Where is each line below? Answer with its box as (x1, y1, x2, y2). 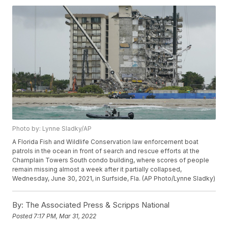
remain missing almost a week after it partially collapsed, (12, 165, 182, 174)
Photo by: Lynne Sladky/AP (12, 125, 92, 133)
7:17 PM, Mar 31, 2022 (34, 212, 97, 220)
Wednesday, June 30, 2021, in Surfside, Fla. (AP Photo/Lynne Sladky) (12, 175, 216, 183)
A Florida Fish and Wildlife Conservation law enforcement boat (12, 138, 199, 146)
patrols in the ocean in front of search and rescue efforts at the (12, 147, 200, 155)
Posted (12, 212, 34, 220)
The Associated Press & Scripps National (23, 200, 170, 210)
